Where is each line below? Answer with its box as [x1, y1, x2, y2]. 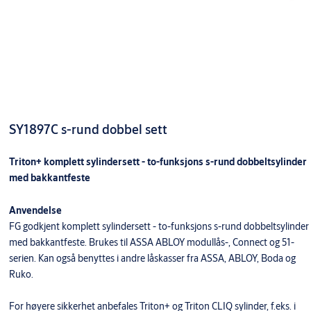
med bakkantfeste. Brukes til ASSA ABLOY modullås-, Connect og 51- [8, 235, 294, 249]
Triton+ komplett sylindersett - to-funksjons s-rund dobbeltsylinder [8, 155, 307, 168]
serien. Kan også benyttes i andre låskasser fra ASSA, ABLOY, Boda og [8, 251, 296, 264]
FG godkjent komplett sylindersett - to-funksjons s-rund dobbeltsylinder [8, 219, 309, 233]
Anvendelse [8, 203, 62, 217]
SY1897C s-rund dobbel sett [8, 120, 167, 137]
